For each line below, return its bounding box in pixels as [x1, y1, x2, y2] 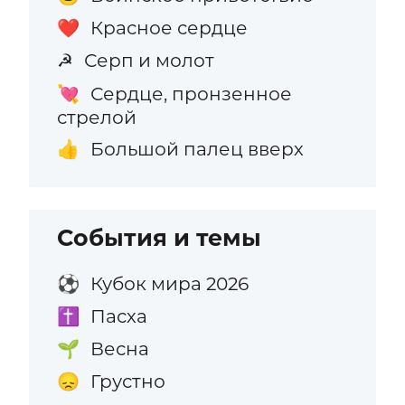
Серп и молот [83, 49, 214, 72]
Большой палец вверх [89, 137, 304, 160]
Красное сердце [89, 16, 248, 40]
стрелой [57, 105, 137, 128]
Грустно [89, 370, 165, 393]
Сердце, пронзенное [89, 81, 292, 105]
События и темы [57, 223, 262, 251]
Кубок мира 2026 [89, 272, 249, 296]
